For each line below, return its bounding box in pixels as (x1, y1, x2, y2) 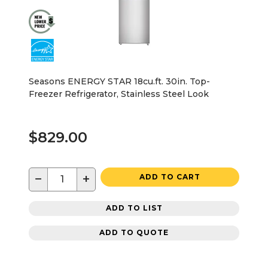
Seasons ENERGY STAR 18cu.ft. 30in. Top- (29, 75, 210, 87)
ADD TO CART (139, 172, 200, 181)
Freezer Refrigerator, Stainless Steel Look (29, 88, 209, 99)
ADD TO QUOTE (99, 228, 169, 237)
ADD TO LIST (105, 203, 163, 213)
